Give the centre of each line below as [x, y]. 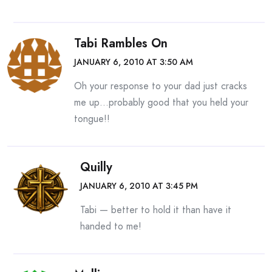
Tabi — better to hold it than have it [156, 210]
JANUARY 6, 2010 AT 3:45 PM [139, 186]
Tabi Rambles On [121, 43]
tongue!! [92, 119]
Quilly [96, 167]
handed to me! [111, 226]
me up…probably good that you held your [161, 102]
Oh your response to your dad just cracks [161, 86]
